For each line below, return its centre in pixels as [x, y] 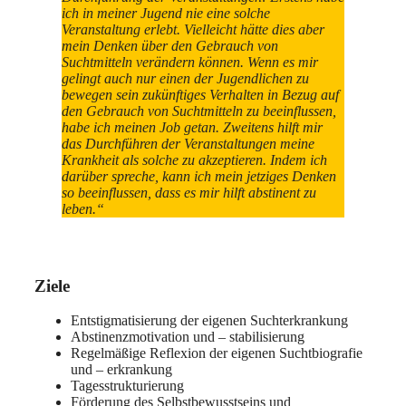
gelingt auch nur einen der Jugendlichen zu [185, 78]
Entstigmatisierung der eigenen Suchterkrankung [209, 321]
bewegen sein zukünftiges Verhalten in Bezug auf [200, 94]
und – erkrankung [121, 370]
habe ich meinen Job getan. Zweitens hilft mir [192, 127]
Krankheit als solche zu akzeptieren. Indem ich [194, 159]
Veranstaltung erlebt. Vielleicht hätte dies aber [193, 29]
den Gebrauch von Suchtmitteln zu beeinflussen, [199, 111]
